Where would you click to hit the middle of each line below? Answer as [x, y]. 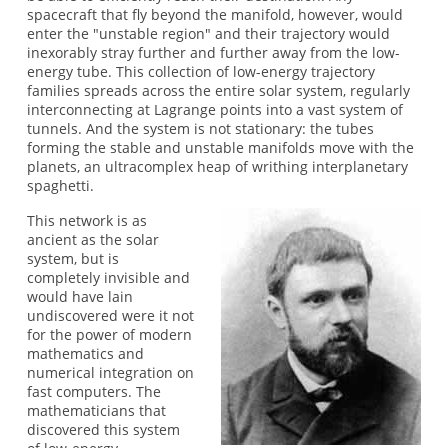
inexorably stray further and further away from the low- [213, 52]
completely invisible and [108, 278]
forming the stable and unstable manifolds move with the [220, 147]
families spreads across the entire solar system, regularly [218, 90]
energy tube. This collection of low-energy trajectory [200, 71]
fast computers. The [93, 392]
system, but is [72, 259]
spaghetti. [60, 185]
